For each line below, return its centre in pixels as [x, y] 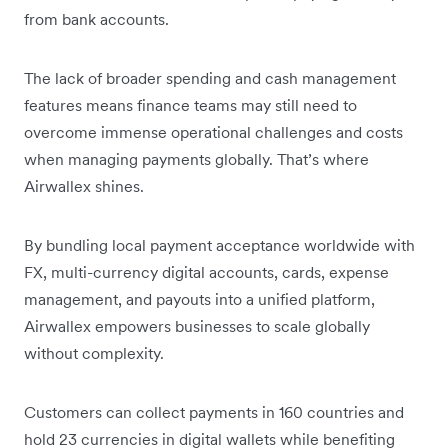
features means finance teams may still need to [190, 104]
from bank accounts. [98, 18]
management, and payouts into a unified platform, [199, 298]
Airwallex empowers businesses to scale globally [197, 325]
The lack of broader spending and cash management [210, 77]
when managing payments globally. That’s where [196, 158]
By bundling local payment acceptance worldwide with [219, 244]
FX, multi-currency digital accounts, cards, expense [206, 271]
